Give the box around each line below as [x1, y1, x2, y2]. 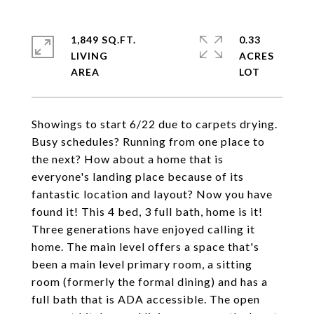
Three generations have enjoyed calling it [32, 222, 255, 235]
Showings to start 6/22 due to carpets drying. [32, 117, 278, 130]
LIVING [71, 50, 108, 62]
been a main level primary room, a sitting [32, 257, 252, 271]
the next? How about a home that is [32, 152, 224, 165]
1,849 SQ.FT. [71, 34, 136, 46]
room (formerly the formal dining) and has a [32, 275, 268, 288]
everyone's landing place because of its [32, 170, 244, 183]
